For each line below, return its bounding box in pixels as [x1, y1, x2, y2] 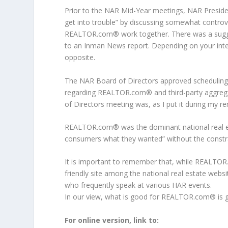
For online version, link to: [65, 215, 159, 225]
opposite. [65, 52, 96, 63]
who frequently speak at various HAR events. [65, 180, 212, 190]
